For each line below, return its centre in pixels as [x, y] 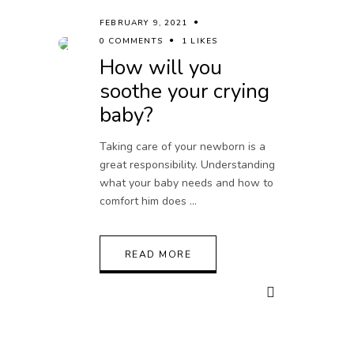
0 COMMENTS [131, 41]
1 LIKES [200, 41]
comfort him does [145, 201]
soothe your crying [185, 92]
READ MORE [158, 255]
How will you [161, 68]
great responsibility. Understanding [187, 165]
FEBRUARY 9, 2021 [144, 23]
